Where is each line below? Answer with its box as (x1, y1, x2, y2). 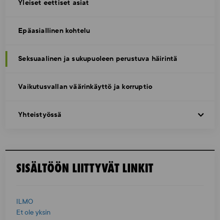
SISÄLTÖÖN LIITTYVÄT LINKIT (16, 160, 154, 176)
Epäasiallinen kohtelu (18, 26, 90, 35)
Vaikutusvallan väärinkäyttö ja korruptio (18, 82, 153, 91)
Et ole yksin (16, 208, 51, 217)
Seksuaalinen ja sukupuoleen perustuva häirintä (18, 54, 178, 63)
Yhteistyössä (18, 110, 62, 119)
